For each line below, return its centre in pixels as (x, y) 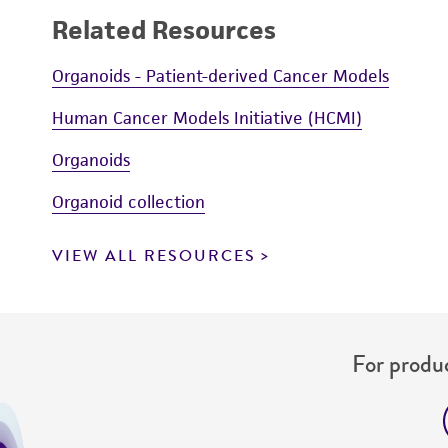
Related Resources (164, 29)
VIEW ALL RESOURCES (154, 255)
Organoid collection (128, 201)
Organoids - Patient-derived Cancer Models (220, 75)
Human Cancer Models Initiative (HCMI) (207, 117)
